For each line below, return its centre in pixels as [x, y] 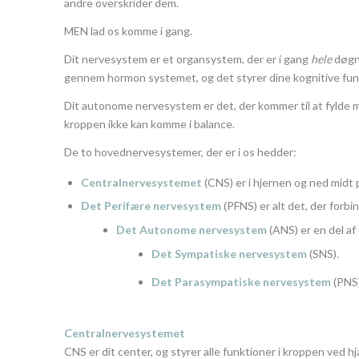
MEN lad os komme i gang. [128, 31]
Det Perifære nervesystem [151, 205]
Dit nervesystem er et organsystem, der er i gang [188, 59]
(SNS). [323, 253]
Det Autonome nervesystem [192, 229]
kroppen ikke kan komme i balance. [149, 123]
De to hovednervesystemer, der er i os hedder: [180, 151]
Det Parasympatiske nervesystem [241, 281]
